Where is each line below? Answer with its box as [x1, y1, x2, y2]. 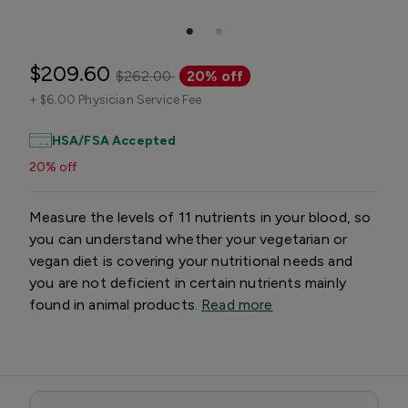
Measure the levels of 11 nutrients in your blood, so [29, 208, 372, 226]
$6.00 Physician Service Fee [40, 91, 202, 107]
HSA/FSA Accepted [51, 132, 177, 148]
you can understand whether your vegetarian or [29, 229, 348, 248]
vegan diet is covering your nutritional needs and [29, 251, 352, 270]
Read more [201, 295, 273, 313]
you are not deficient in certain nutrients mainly [29, 273, 346, 291]
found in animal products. [29, 295, 202, 313]
